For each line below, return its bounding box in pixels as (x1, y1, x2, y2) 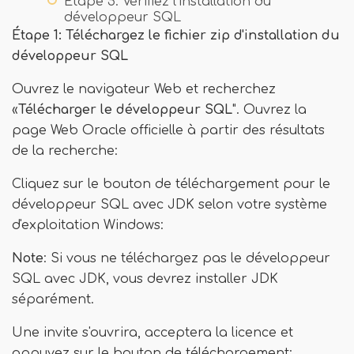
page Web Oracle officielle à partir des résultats (12, 123, 325, 137)
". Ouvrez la (232, 103, 307, 117)
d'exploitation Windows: (12, 218, 164, 232)
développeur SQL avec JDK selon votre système (12, 198, 327, 212)
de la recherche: (12, 144, 118, 158)
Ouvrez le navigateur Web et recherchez (12, 82, 276, 96)
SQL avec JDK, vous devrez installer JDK (12, 272, 278, 286)
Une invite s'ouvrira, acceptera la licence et (12, 326, 293, 340)
